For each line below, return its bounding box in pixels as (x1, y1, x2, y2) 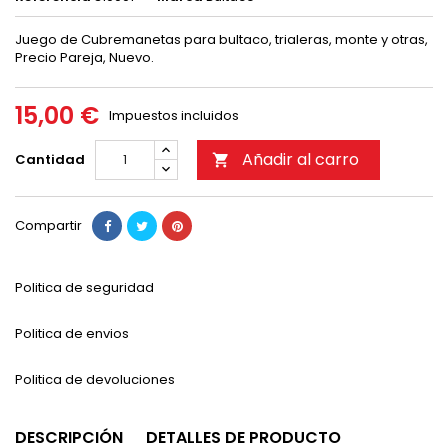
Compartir (15, 216, 82, 236)
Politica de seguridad (15, 278, 154, 298)
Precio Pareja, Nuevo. (15, 48, 154, 68)
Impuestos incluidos (109, 106, 239, 126)
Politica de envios (15, 324, 129, 344)
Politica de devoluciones (15, 370, 175, 390)
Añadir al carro (242, 148, 359, 172)
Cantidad (15, 150, 85, 170)
